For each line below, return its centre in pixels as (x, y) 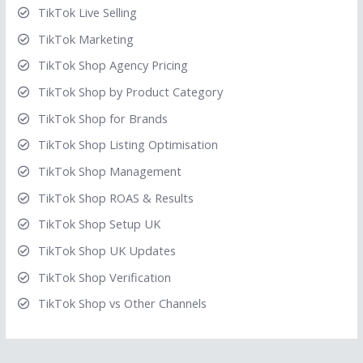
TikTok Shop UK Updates (107, 250)
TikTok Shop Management (109, 171)
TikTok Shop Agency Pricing (113, 65)
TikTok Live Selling (87, 13)
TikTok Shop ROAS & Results (115, 197)
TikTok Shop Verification (104, 277)
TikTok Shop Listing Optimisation (128, 145)
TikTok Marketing (85, 38)
